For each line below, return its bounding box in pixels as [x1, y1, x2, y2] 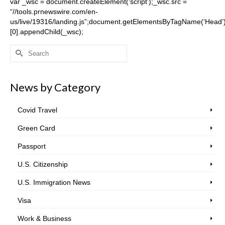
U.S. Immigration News [18, 178, 90, 186]
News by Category [10, 80, 100, 94]
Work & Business [18, 214, 71, 222]
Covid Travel [18, 105, 57, 114]
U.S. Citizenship [18, 160, 68, 168]
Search [10, 45, 33, 53]
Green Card [18, 124, 55, 132]
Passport [18, 142, 46, 150]
